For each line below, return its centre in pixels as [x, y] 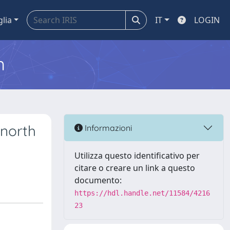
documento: [98, 180]
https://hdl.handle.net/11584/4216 [142, 193]
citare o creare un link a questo [135, 168]
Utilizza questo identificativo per [137, 156]
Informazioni [107, 128]
